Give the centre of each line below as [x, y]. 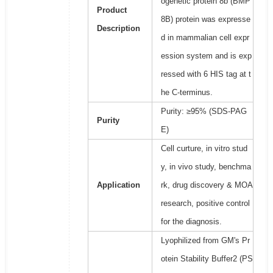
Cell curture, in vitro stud [204, 149]
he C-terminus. [186, 93]
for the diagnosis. [191, 222]
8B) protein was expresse [205, 19]
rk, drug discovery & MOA [207, 185]
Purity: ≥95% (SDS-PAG [204, 112]
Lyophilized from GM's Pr [205, 241]
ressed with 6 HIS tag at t [206, 74]
